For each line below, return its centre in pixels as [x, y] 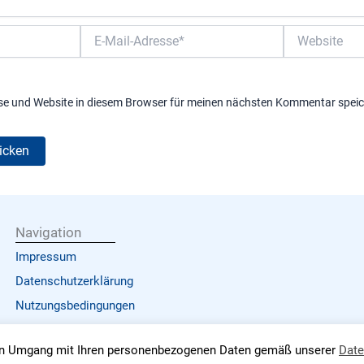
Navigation [48, 233]
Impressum [45, 257]
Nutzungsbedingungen [75, 306]
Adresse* [102, 65]
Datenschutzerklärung [74, 282]
